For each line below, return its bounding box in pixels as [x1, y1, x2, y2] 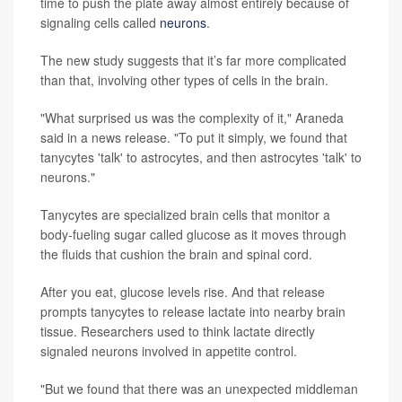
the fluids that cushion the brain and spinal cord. [40, 245, 312, 263]
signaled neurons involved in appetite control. [40, 342, 297, 360]
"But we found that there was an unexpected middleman [40, 380, 358, 398]
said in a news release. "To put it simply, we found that [40, 128, 347, 146]
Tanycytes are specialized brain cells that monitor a [40, 205, 330, 223]
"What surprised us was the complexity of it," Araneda [40, 109, 344, 127]
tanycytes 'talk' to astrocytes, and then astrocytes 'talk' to [40, 148, 362, 166]
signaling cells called [40, 13, 160, 31]
